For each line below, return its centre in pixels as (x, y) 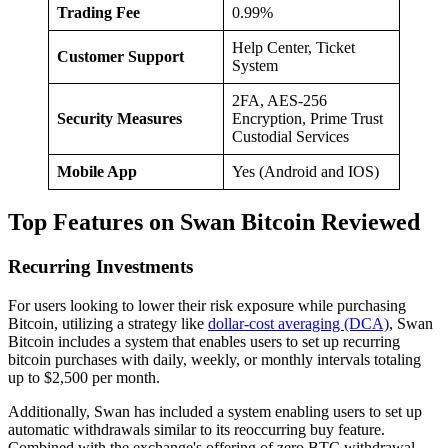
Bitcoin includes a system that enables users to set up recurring (204, 342)
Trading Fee (98, 12)
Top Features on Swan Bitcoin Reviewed (214, 222)
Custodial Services (290, 136)
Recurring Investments (100, 267)
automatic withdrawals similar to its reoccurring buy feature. (196, 430)
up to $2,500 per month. (84, 378)
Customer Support (120, 56)
